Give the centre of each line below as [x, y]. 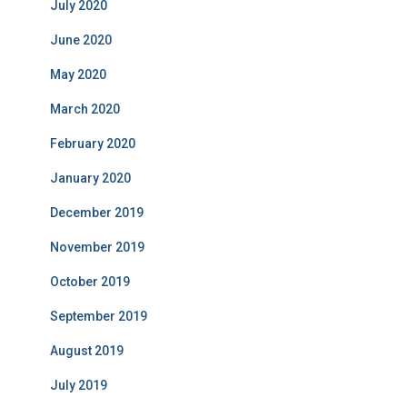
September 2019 [99, 316]
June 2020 [81, 40]
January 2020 [90, 178]
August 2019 [87, 351]
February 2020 [93, 144]
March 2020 [85, 109]
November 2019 [97, 247]
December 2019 [97, 213]
